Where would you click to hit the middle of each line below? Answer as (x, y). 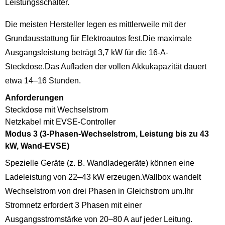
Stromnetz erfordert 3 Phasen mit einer (73, 205)
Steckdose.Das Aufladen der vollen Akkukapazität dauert (106, 66)
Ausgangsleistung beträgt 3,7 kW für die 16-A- (87, 52)
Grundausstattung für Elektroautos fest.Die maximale (98, 38)
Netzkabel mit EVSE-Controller (60, 122)
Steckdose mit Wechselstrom (57, 109)
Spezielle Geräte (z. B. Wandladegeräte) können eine (100, 163)
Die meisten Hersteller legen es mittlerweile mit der (95, 24)
